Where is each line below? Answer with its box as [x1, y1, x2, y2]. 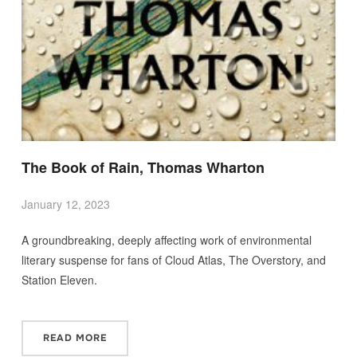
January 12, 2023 [21, 196, 110, 213]
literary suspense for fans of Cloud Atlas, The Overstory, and [21, 252, 326, 269]
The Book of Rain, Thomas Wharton [21, 157, 265, 178]
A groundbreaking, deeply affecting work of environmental [21, 232, 312, 249]
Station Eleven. [21, 272, 97, 288]
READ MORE [42, 331, 107, 345]
